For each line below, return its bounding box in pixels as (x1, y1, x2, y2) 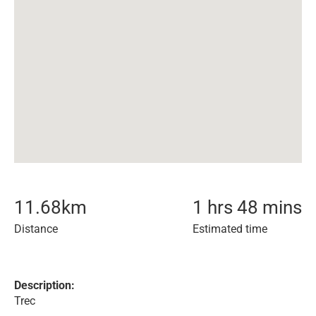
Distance (14, 222, 58, 236)
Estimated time (193, 222, 267, 236)
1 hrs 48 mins (193, 197, 302, 218)
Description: (14, 279, 75, 292)
